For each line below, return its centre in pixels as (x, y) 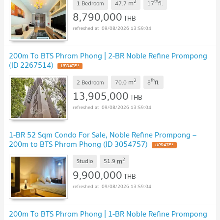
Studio (85, 161)
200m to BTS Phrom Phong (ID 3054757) (78, 144)
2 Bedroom (90, 82)
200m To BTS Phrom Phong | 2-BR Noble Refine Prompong (108, 56)
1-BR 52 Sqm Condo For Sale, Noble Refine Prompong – (103, 135)
